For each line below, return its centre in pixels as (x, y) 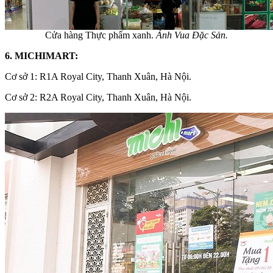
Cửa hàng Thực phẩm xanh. (101, 35)
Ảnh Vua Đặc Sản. (192, 35)
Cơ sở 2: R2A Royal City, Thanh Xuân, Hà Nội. (98, 97)
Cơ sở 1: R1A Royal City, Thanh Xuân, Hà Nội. (98, 76)
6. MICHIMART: (41, 55)
